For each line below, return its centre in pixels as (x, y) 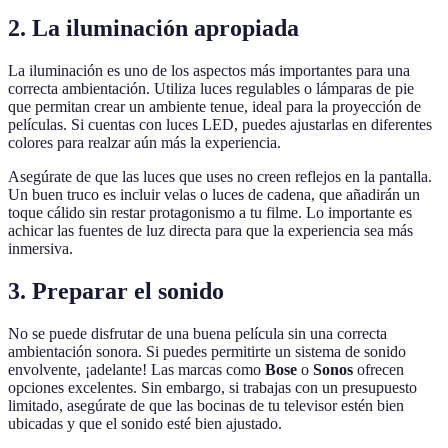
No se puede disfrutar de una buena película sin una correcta (197, 333)
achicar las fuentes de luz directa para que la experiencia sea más (210, 231)
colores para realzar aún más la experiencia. (144, 143)
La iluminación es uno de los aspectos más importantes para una (209, 71)
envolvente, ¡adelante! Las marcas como (136, 369)
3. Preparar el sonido (116, 290)
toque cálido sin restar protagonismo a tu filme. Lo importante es (210, 213)
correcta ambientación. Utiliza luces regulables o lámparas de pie (211, 89)
